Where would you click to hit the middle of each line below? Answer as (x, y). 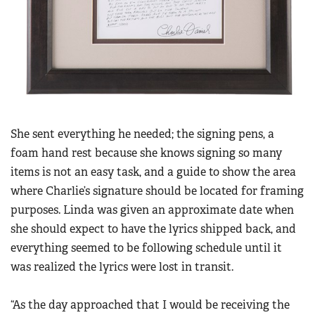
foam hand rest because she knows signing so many (146, 153)
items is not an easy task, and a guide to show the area (153, 172)
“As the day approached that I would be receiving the (150, 305)
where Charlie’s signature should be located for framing (157, 191)
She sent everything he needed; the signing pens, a (142, 134)
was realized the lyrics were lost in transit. (122, 267)
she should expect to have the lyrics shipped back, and (153, 229)
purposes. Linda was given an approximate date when (152, 210)
